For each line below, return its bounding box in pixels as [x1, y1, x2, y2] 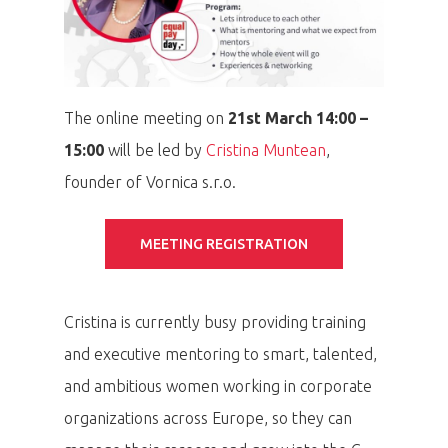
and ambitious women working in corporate [64, 377, 372, 396]
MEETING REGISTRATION [140, 236, 308, 253]
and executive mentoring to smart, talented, [64, 345, 377, 364]
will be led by [104, 141, 206, 160]
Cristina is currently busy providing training [64, 313, 366, 332]
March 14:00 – [265, 109, 368, 128]
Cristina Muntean [206, 141, 326, 160]
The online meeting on [64, 109, 228, 128]
